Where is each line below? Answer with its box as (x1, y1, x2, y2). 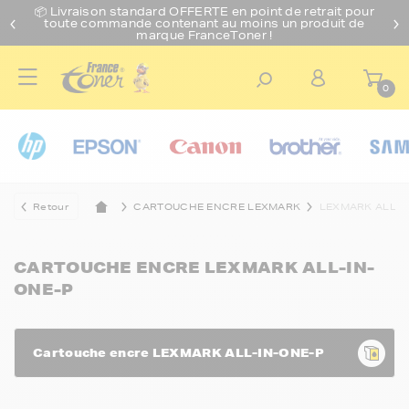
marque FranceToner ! (136, 26, 273, 43)
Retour (33, 200, 68, 213)
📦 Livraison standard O (35, 3, 180, 19)
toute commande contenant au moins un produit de (44, 15, 365, 31)
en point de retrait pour (231, 3, 374, 19)
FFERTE (179, 3, 232, 19)
